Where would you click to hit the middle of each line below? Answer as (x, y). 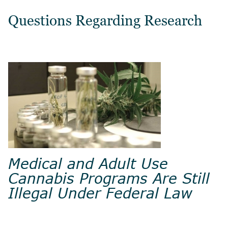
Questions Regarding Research (105, 21)
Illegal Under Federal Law (100, 193)
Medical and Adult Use (88, 163)
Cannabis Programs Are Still (109, 178)
